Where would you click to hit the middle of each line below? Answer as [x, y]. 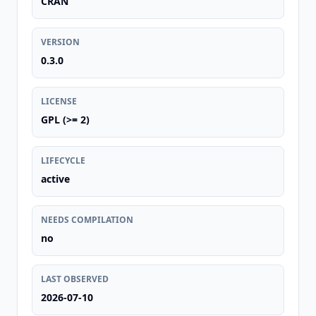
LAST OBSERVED [75, 279]
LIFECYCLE [63, 160]
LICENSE [59, 101]
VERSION [60, 42]
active [55, 179]
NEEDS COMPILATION [87, 220]
